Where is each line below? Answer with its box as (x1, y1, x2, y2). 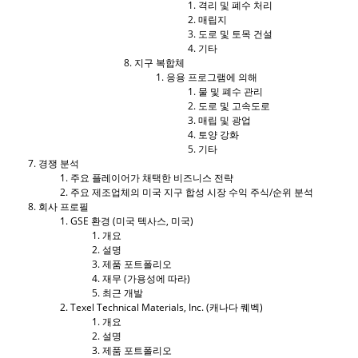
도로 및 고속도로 (198, 98, 270, 113)
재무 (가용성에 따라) (102, 271, 190, 285)
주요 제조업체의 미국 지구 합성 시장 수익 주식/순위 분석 (70, 185, 313, 199)
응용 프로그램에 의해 (166, 70, 257, 84)
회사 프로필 (38, 199, 89, 213)
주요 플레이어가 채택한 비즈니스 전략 (70, 170, 233, 185)
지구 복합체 (134, 55, 185, 70)
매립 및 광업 (198, 113, 251, 127)
